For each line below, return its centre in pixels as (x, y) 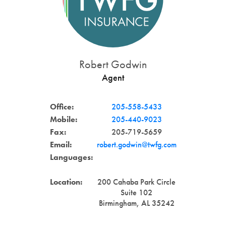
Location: (66, 182)
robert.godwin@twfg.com (136, 144)
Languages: (71, 157)
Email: (61, 144)
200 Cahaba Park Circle (136, 182)
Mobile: (63, 119)
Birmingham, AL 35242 (136, 203)
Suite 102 (136, 192)
